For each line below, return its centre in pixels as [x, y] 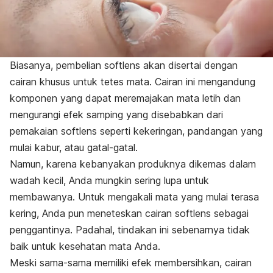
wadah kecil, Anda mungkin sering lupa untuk [109, 181]
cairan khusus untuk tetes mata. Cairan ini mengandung [133, 82]
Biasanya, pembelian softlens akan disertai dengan [124, 66]
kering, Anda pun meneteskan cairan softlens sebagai [129, 214]
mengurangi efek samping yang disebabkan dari [116, 115]
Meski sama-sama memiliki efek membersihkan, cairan [131, 263]
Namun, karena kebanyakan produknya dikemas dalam [133, 164]
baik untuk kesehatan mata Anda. [85, 246]
